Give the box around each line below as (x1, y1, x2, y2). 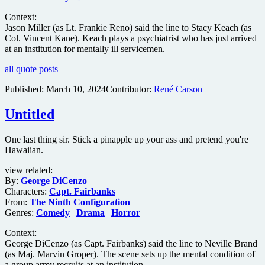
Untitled (5, 106, 54, 122)
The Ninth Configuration (30, 197, 130, 208)
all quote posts (5, 64, 58, 75)
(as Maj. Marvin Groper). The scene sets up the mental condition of (5, 249, 255, 260)
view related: (5, 165, 53, 176)
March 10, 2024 (46, 84, 106, 95)
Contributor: (106, 84, 154, 95)
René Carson (154, 84, 202, 95)
